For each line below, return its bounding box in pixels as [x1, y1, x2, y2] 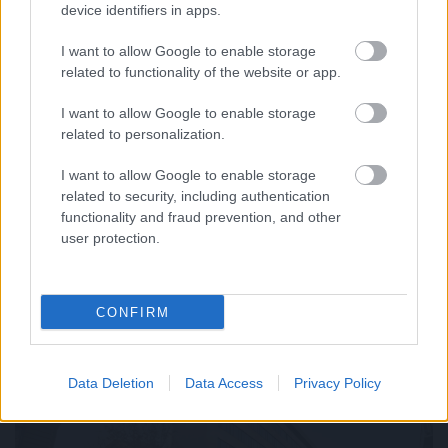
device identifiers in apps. [61, 2, 221, 18]
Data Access [184, 375, 263, 391]
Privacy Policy [293, 375, 381, 391]
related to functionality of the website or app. [61, 64, 341, 80]
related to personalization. [61, 126, 225, 142]
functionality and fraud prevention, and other [61, 209, 341, 225]
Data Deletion [67, 375, 154, 391]
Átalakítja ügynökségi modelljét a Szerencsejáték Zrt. [15, 310, 381, 331]
